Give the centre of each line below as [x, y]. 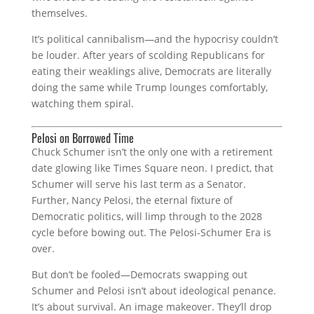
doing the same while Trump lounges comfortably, [149, 87]
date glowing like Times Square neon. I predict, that [152, 168]
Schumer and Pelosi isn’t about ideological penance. [153, 290]
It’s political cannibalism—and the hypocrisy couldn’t [155, 39]
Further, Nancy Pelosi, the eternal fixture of [132, 200]
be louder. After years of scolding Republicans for [148, 55]
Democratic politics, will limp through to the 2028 [146, 216]
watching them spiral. [82, 103]
